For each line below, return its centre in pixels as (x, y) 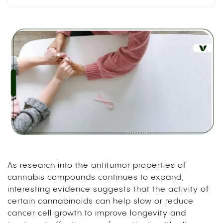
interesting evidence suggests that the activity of (108, 190)
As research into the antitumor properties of (97, 166)
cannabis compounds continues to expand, (96, 178)
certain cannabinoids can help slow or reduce (101, 202)
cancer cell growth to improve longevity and (97, 214)
